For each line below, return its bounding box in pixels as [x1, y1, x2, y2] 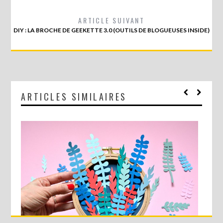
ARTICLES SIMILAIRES [21, 90, 127, 103]
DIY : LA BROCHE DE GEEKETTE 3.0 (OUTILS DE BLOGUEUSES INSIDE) [13, 26, 210, 34]
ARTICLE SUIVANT [78, 14, 145, 25]
